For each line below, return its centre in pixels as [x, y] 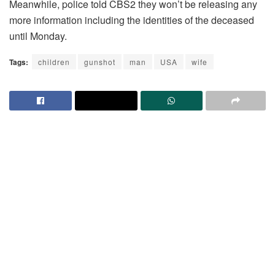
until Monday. [38, 36]
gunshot [100, 61]
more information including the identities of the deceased [132, 20]
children [54, 61]
